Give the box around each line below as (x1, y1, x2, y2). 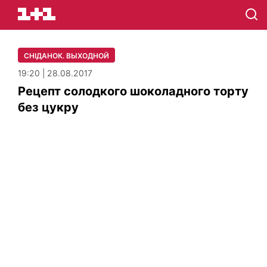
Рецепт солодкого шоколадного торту (18, 84, 249, 98)
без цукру (18, 100, 79, 114)
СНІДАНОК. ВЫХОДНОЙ (24, 51, 109, 60)
